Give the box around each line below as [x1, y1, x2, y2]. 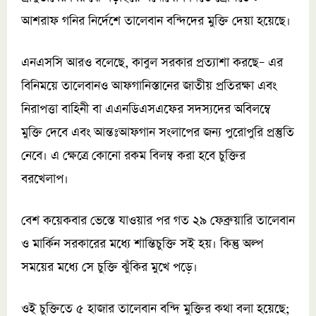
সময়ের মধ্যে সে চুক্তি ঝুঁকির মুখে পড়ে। [21, 258, 197, 276]
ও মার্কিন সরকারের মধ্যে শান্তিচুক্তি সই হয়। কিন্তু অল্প [21, 235, 263, 253]
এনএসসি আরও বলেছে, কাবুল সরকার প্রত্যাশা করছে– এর [21, 54, 283, 71]
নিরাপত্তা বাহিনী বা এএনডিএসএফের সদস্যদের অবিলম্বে [21, 100, 271, 118]
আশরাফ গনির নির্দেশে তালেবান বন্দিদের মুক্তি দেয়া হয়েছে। [21, 12, 291, 30]
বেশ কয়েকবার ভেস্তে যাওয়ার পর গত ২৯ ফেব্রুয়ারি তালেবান [21, 212, 295, 229]
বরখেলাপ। [21, 170, 68, 188]
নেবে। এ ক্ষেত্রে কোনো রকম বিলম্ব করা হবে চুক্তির [21, 147, 245, 164]
